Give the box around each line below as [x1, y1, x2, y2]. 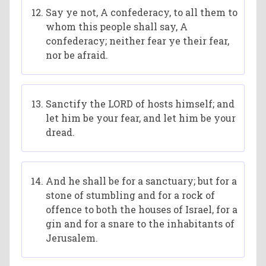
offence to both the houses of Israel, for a [46, 203, 238, 216]
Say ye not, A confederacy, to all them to [46, 6, 238, 18]
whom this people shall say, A [46, 20, 188, 33]
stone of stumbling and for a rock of [46, 189, 216, 201]
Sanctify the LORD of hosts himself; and [46, 97, 235, 110]
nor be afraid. [46, 49, 109, 61]
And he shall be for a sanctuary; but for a [46, 175, 237, 187]
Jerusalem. [46, 232, 99, 244]
